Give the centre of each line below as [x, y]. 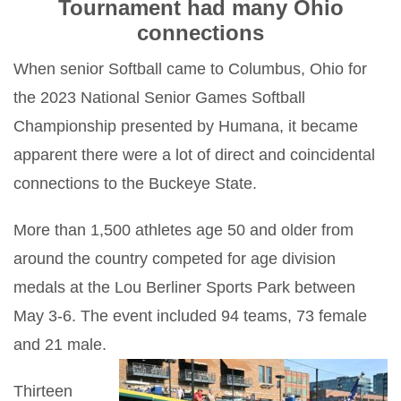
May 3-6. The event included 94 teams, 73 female [190, 316]
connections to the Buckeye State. [135, 183]
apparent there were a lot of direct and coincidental [194, 154]
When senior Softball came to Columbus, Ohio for [190, 68]
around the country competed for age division [175, 258]
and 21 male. [60, 344]
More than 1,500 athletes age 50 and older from [183, 230]
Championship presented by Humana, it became [186, 126]
